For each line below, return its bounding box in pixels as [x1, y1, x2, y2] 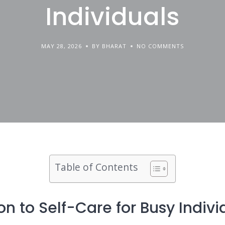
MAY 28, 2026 [41, 42, 82, 50]
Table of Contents [54, 160, 138, 174]
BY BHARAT [91, 42, 127, 50]
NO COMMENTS [136, 42, 184, 50]
